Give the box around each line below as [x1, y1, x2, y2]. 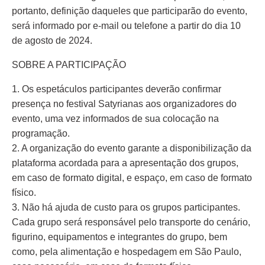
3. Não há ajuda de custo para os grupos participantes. [12, 202, 240, 212]
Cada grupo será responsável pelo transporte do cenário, [12, 217, 250, 227]
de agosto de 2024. [12, 35, 92, 46]
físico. [12, 188, 36, 198]
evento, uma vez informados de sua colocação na [12, 114, 219, 124]
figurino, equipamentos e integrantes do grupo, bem [12, 232, 227, 242]
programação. [12, 128, 70, 138]
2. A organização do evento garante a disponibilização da [12, 143, 251, 153]
